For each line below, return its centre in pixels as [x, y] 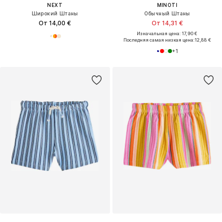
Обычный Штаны [167, 13]
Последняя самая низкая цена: [159, 40]
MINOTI [167, 5]
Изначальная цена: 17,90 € [167, 33]
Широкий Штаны [55, 13]
